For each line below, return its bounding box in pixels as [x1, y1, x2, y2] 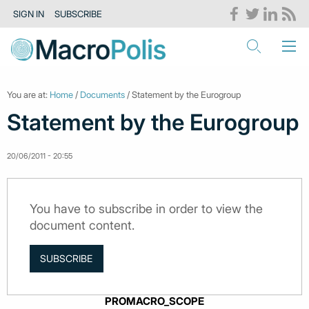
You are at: [7, 89, 50, 100]
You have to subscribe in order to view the [30, 201, 263, 216]
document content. [30, 218, 134, 232]
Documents [80, 89, 125, 100]
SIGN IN [13, 8, 45, 20]
